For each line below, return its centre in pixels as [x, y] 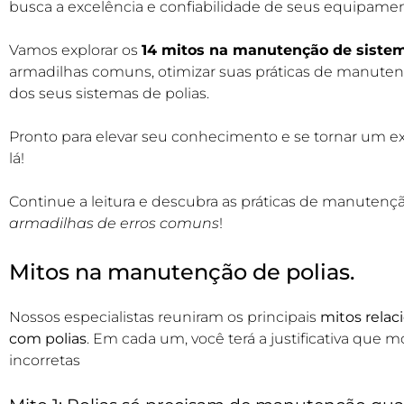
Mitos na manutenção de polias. [182, 271]
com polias [48, 338]
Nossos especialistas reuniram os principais [165, 317]
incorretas [45, 360]
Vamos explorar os [75, 50]
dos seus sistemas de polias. [109, 93]
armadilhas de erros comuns [114, 223]
